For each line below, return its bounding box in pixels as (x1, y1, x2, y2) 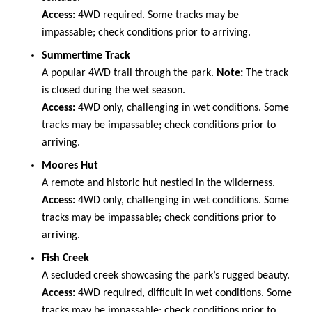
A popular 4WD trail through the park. (42, 67, 217, 79)
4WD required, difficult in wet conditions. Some (75, 287, 292, 299)
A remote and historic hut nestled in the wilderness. (42, 177, 275, 189)
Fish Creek (42, 252, 89, 264)
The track (243, 67, 288, 79)
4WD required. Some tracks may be (75, 9, 239, 21)
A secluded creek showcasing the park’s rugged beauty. (42, 270, 290, 281)
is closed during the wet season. (42, 84, 185, 96)
